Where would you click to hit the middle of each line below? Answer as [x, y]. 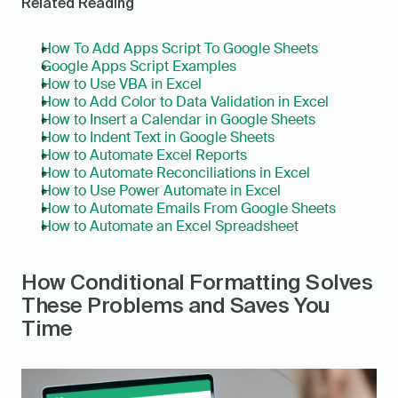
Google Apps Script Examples [139, 67]
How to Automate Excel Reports [144, 155]
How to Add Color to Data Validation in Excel [185, 102]
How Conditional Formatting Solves [197, 283]
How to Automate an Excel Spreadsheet [170, 227]
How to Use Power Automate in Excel [161, 191]
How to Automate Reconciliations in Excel [175, 173]
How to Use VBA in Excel [121, 84]
